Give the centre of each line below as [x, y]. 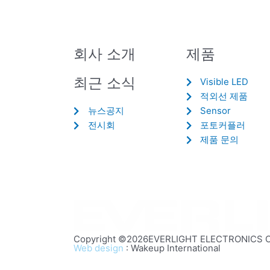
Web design [99, 248]
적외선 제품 [224, 96]
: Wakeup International [172, 248]
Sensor [216, 111]
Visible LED [224, 82]
